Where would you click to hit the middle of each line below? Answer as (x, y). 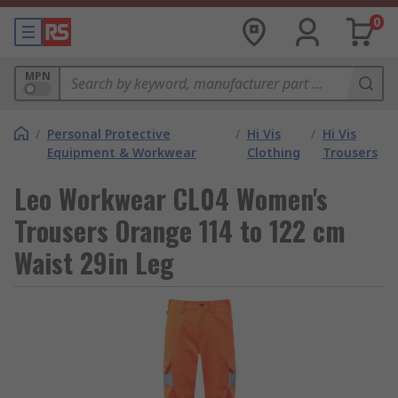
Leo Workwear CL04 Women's (171, 199)
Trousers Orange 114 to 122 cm (180, 231)
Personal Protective (109, 134)
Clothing (273, 152)
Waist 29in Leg (94, 263)
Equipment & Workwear (122, 152)
